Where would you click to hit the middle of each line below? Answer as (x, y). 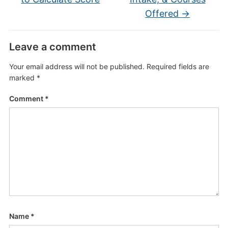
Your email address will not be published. (77, 66)
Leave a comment (52, 47)
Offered (163, 13)
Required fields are (178, 66)
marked (23, 78)
